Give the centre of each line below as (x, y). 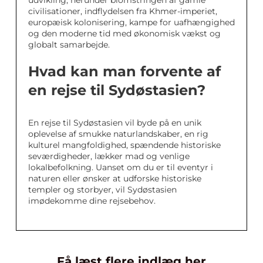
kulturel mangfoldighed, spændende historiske (124, 145)
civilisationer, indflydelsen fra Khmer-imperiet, (123, 11)
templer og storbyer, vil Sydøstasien (102, 190)
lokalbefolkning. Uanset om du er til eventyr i (121, 168)
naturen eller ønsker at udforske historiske (115, 179)
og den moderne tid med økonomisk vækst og (124, 34)
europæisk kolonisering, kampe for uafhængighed (131, 23)
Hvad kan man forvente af (124, 72)
